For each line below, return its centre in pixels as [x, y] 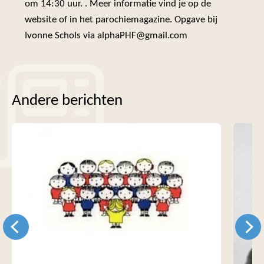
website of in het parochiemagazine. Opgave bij [121, 19]
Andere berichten [67, 101]
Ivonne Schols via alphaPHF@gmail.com [106, 35]
